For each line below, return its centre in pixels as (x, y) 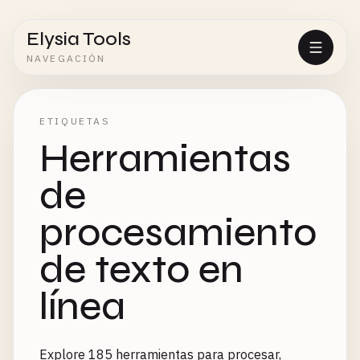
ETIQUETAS (75, 121)
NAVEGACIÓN (66, 58)
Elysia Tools (79, 39)
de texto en (141, 270)
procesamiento (178, 233)
